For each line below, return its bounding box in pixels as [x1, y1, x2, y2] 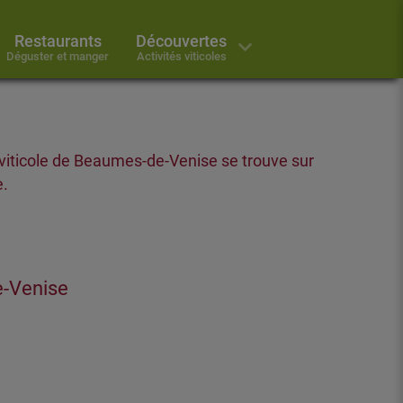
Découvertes [136, 31, 227, 50]
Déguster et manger [6, 49, 109, 63]
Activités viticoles [136, 49, 227, 63]
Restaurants [13, 31, 102, 50]
